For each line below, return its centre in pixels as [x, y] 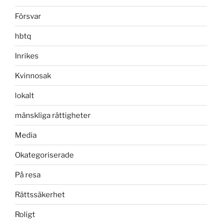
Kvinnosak [33, 76]
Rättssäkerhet [40, 194]
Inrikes [27, 56]
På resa [28, 175]
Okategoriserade [44, 155]
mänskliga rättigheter [53, 115]
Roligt [25, 214]
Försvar [28, 16]
